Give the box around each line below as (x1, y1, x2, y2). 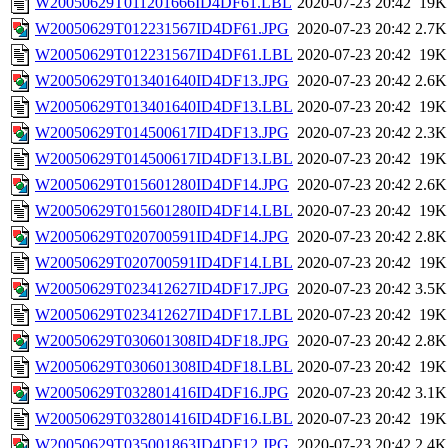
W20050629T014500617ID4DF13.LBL (35, 150, 293, 168)
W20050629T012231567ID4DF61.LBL (35, 46, 293, 64)
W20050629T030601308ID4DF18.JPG (35, 332, 289, 350)
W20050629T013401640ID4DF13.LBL (35, 98, 293, 116)
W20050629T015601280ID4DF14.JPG (35, 176, 289, 194)
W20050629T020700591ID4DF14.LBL (35, 254, 293, 272)
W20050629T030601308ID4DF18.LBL (35, 358, 293, 376)
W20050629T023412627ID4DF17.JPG (35, 280, 289, 298)
